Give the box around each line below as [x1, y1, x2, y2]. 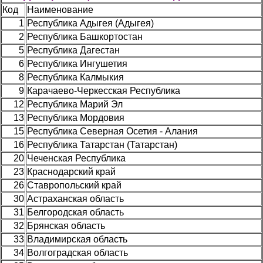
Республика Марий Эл [27, 99, 123, 109]
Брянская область [27, 220, 105, 231]
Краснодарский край [27, 166, 116, 177]
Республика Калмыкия [27, 72, 124, 82]
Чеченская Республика [27, 153, 126, 163]
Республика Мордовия [27, 112, 124, 123]
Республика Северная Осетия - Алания [27, 126, 198, 136]
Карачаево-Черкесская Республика [27, 85, 180, 96]
